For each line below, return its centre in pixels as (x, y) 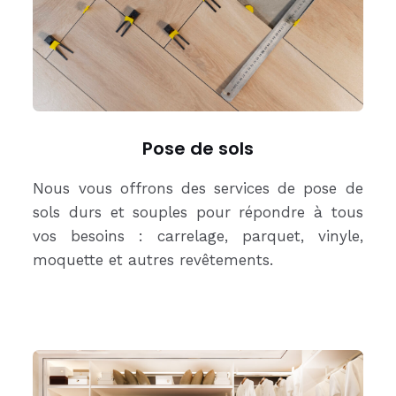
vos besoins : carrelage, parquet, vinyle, (198, 236)
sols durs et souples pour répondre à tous (198, 213)
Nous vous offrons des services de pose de (198, 189)
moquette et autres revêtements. (153, 260)
